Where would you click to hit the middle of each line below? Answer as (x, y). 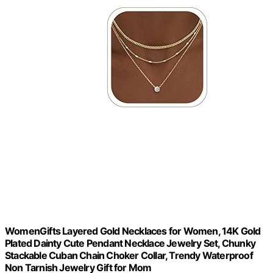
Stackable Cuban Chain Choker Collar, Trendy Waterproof (129, 255)
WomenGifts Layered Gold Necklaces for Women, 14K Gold (133, 231)
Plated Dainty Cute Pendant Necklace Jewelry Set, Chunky (130, 243)
